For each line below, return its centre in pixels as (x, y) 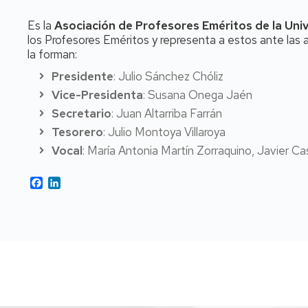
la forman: (52, 54)
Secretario (81, 113)
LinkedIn (80, 182)
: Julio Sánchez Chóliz (168, 76)
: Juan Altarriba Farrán (167, 113)
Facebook (66, 182)
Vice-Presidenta (97, 95)
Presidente (82, 76)
